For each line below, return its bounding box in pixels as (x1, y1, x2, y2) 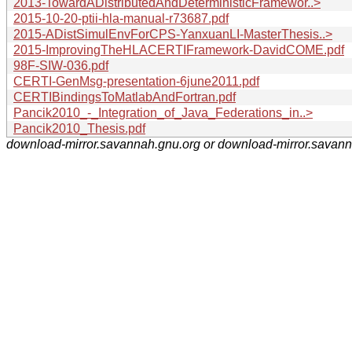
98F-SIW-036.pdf (13, 58, 108, 72)
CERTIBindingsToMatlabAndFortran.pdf (13, 90, 236, 104)
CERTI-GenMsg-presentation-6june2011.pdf (13, 74, 259, 88)
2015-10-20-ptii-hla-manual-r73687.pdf (13, 11, 229, 25)
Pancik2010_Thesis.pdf (13, 121, 145, 135)
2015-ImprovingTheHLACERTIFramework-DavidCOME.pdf (13, 42, 344, 57)
